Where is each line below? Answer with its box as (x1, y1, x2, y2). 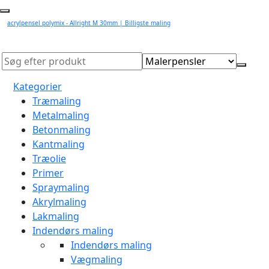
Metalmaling (32, 109, 89, 122)
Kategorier (13, 80, 62, 93)
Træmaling (32, 94, 81, 107)
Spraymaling (32, 181, 89, 194)
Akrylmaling (32, 195, 86, 208)
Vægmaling (71, 253, 122, 266)
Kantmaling (32, 138, 85, 151)
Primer (32, 166, 64, 180)
